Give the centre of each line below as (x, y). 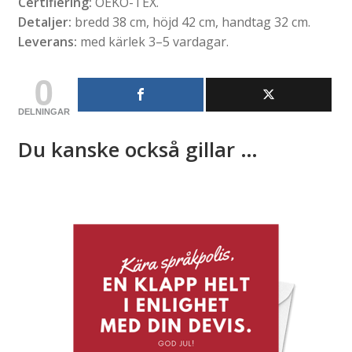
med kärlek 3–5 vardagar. (152, 41)
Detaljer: (44, 22)
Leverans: (47, 41)
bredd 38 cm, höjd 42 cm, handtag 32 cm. (191, 22)
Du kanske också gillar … (137, 149)
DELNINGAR (44, 111)
